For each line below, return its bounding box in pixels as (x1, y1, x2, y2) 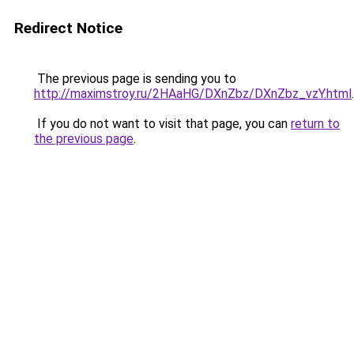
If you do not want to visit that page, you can (34, 116, 291, 131)
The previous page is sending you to (34, 71, 236, 86)
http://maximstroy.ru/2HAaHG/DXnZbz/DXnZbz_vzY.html (34, 86, 352, 101)
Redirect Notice (14, 19, 122, 37)
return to (291, 116, 340, 131)
